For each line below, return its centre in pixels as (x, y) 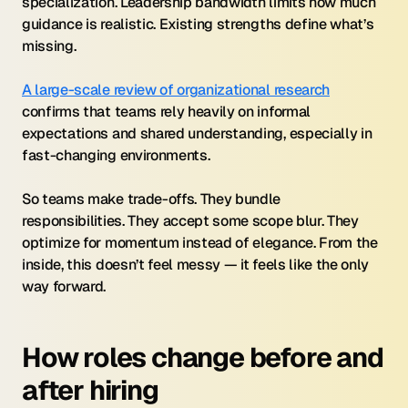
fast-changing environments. (116, 155)
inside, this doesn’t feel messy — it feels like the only (196, 265)
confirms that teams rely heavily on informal (166, 112)
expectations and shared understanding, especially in (197, 133)
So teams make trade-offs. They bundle (152, 199)
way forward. (64, 286)
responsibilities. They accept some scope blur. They (190, 221)
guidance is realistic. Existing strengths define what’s (198, 24)
